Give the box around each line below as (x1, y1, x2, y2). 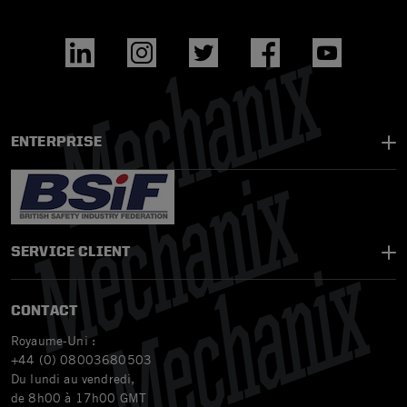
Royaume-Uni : (11, 332, 96, 349)
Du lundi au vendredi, (11, 370, 135, 387)
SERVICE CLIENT (11, 243, 131, 261)
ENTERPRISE (11, 133, 103, 151)
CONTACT (11, 302, 78, 320)
